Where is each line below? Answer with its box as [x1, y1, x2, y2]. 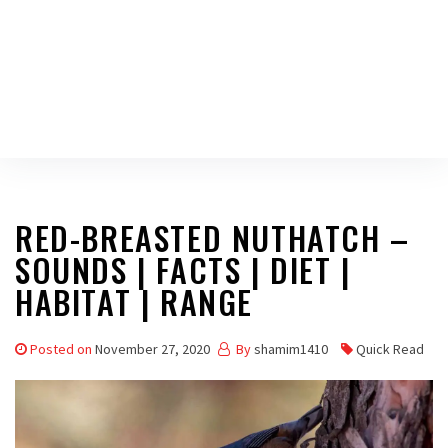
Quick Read [356, 340, 424, 358]
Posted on [30, 340, 95, 358]
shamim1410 [254, 340, 328, 358]
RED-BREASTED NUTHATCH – [15, 214, 410, 261]
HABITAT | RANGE [15, 278, 254, 325]
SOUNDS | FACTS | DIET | [15, 246, 351, 293]
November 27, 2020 [95, 340, 210, 358]
